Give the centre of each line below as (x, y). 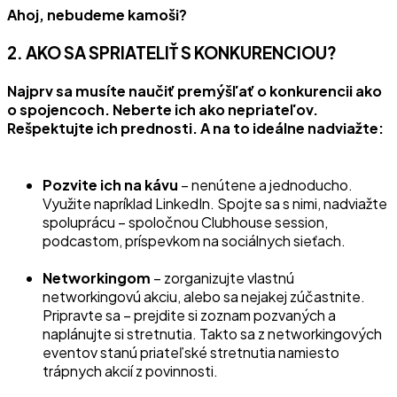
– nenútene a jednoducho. (265, 184)
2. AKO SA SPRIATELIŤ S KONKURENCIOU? (172, 53)
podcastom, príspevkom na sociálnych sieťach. (194, 240)
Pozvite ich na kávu (110, 184)
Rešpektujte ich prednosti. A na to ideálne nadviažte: (195, 128)
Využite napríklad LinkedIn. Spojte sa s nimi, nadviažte (215, 203)
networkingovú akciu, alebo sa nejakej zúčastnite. (204, 296)
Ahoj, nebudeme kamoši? (97, 14)
